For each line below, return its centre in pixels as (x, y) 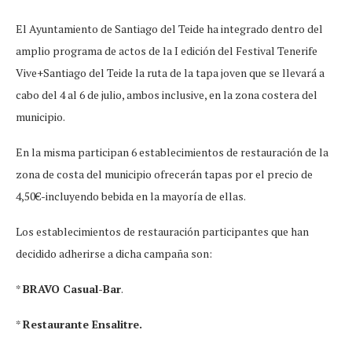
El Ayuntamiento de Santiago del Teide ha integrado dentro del (169, 28)
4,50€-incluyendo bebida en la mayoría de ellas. (131, 196)
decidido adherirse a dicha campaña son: (114, 253)
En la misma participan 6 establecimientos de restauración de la (172, 152)
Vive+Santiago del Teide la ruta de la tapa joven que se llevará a (170, 72)
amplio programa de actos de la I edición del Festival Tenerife (167, 50)
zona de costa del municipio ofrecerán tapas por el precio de (164, 174)
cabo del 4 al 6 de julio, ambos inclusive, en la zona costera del (167, 94)
